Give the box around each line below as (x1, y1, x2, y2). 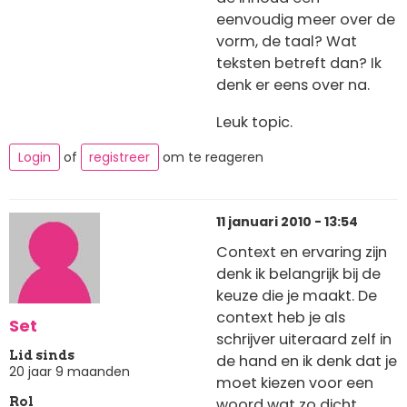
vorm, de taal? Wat (216, 30, 357, 52)
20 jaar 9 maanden (9, 362, 130, 382)
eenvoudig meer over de (216, 8, 395, 30)
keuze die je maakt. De (216, 284, 377, 306)
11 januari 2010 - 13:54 (216, 213, 358, 232)
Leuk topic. (216, 112, 293, 134)
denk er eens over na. (216, 74, 370, 95)
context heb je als (216, 306, 345, 328)
